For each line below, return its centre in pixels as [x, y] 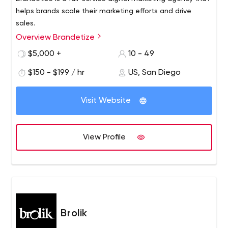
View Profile [104, 137]
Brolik [74, 214]
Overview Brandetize [56, 38]
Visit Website [106, 101]
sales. [26, 23]
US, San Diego [154, 73]
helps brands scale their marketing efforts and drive [104, 11]
